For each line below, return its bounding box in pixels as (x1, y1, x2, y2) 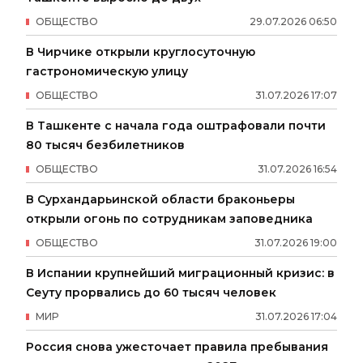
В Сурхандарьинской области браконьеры (26, 191, 295, 207)
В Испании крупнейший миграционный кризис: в (26, 265, 335, 280)
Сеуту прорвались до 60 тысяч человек (26, 284, 276, 300)
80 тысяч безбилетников (26, 137, 185, 152)
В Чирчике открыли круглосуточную (26, 44, 255, 59)
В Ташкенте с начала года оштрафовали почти (26, 117, 326, 133)
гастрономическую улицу (26, 63, 188, 79)
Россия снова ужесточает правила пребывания (26, 339, 328, 354)
